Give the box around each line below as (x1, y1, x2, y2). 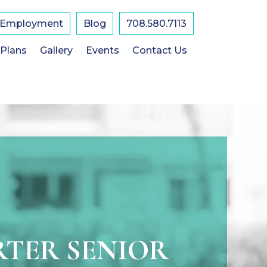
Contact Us (132, 45, 187, 56)
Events (85, 45, 119, 56)
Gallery (39, 45, 73, 56)
